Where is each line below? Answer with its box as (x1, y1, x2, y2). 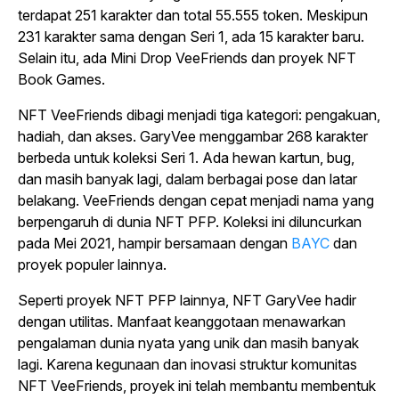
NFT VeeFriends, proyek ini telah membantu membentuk (18, 377, 376, 395)
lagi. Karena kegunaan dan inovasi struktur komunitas (18, 355, 357, 373)
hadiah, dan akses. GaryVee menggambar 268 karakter (18, 127, 368, 145)
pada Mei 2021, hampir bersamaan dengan (18, 234, 291, 252)
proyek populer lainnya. (18, 256, 167, 273)
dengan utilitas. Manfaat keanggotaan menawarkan (18, 313, 346, 330)
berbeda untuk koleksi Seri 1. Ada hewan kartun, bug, (18, 149, 354, 167)
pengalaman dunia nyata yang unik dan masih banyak (18, 334, 359, 352)
